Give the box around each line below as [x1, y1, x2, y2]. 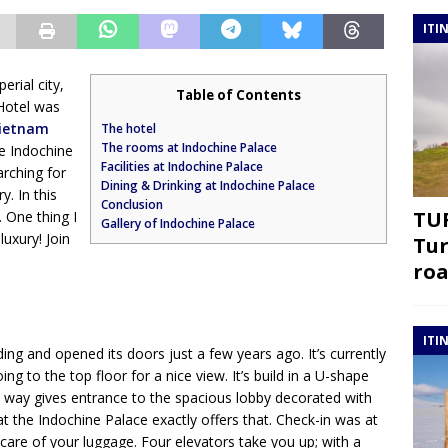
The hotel [101, 119, 157, 137]
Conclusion [101, 195, 164, 213]
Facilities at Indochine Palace [101, 157, 264, 175]
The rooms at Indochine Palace [101, 138, 278, 156]
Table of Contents [176, 85, 302, 104]
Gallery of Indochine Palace [101, 214, 256, 232]
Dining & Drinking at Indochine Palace [101, 176, 316, 194]
